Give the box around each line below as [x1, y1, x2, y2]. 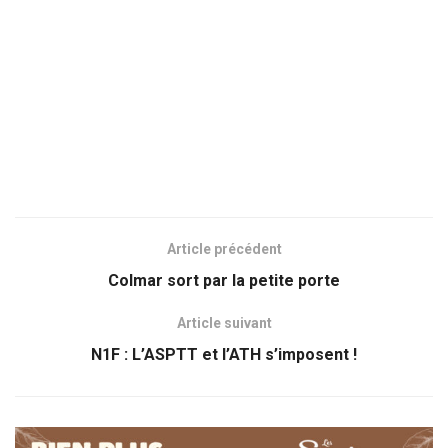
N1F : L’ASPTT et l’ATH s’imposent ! [91, 345, 357, 365]
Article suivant [176, 315, 272, 332]
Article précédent [166, 241, 282, 258]
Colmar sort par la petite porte [108, 271, 340, 291]
